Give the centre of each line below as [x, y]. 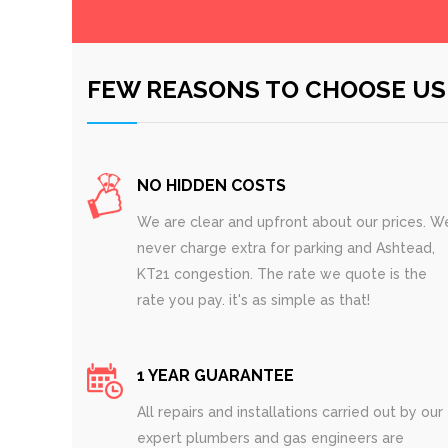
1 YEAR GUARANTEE [215, 375]
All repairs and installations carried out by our [290, 412]
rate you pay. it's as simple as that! [253, 300]
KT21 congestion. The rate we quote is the [282, 274]
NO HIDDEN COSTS [211, 185]
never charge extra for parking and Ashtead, [286, 248]
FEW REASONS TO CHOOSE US [266, 89]
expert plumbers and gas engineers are [270, 438]
